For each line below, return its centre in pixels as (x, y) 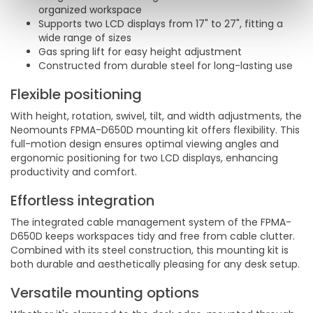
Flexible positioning (76, 94)
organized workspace (90, 10)
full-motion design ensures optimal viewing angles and (145, 144)
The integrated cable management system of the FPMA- (151, 222)
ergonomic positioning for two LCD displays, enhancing (144, 158)
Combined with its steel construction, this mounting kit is (150, 250)
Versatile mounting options (105, 293)
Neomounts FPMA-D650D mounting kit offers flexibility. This (155, 130)
